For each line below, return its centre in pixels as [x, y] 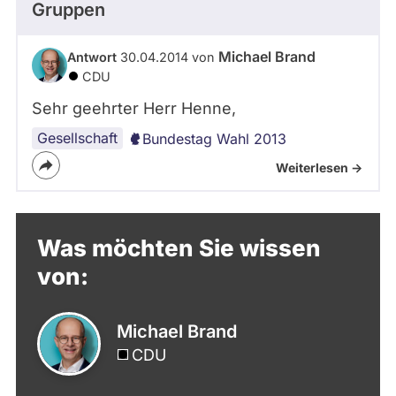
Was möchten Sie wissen [179, 247]
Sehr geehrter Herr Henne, [134, 108]
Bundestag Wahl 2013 [214, 138]
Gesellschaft [77, 137]
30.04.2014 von [168, 57]
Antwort [92, 57]
